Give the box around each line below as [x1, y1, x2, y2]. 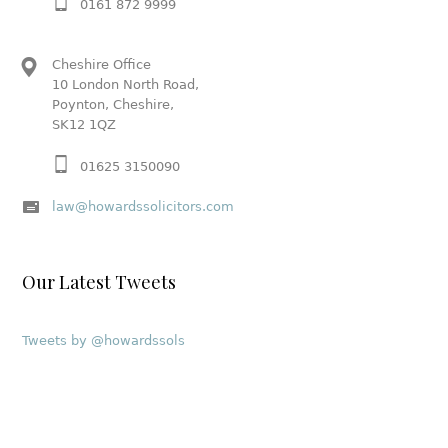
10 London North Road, [52, 76, 200, 92]
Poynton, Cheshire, [52, 96, 175, 112]
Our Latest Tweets [22, 269, 177, 294]
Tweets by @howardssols [22, 332, 186, 348]
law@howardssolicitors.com [52, 198, 235, 214]
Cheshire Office [52, 56, 152, 72]
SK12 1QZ [52, 116, 117, 132]
